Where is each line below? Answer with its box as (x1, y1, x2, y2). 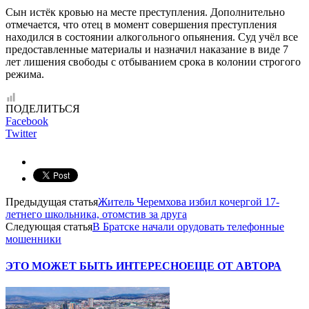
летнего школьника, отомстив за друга (6, 208, 187, 220)
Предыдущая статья (6, 195, 98, 208)
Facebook (6, 114, 48, 127)
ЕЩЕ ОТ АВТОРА (187, 260, 281, 272)
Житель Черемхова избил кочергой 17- (98, 195, 279, 208)
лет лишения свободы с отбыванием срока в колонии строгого (6, 55, 301, 68)
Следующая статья (6, 220, 92, 232)
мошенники (6, 232, 61, 245)
